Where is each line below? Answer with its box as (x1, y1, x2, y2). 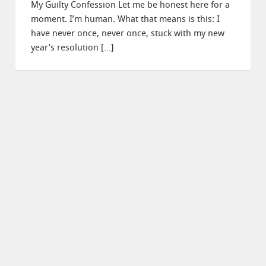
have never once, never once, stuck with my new (31, 28, 224, 39)
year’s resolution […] (31, 42, 114, 53)
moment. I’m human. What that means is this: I (31, 14, 220, 24)
